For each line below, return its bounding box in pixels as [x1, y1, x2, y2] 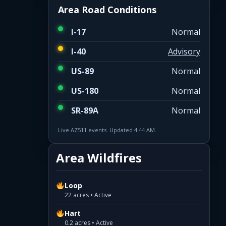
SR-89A [71, 104, 98, 116]
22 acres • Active [65, 190, 112, 199]
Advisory [168, 45, 200, 57]
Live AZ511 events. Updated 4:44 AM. [58, 126, 156, 134]
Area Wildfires [56, 149, 142, 166]
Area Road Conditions [58, 3, 156, 16]
